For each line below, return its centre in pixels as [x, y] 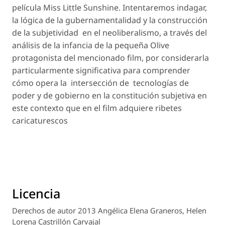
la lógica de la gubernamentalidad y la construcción [110, 20]
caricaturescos [40, 121]
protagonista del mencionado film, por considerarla [110, 58]
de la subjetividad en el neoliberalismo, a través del [109, 33]
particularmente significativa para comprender [101, 71]
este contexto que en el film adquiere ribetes [97, 108]
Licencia [36, 193]
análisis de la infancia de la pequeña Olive [91, 45]
